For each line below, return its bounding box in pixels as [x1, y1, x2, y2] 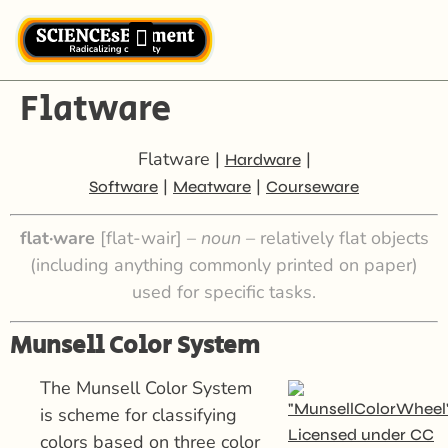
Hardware [224, 150, 301, 169]
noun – [200, 226, 260, 251]
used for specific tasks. [132, 280, 316, 305]
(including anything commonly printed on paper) [30, 253, 418, 278]
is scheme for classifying [40, 402, 237, 427]
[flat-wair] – [99, 226, 201, 251]
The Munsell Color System [40, 375, 252, 400]
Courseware [266, 177, 359, 196]
